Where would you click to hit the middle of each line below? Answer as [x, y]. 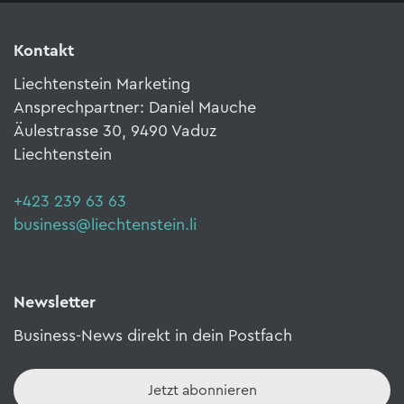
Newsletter [55, 303]
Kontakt [44, 51]
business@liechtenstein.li [105, 225]
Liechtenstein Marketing [102, 84]
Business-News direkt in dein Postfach [153, 336]
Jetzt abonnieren [202, 391]
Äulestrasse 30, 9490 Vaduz [115, 131]
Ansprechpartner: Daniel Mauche [135, 108]
